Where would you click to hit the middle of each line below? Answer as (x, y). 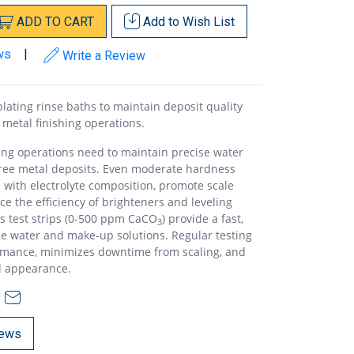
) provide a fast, (203, 218)
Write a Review (102, 55)
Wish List (209, 21)
